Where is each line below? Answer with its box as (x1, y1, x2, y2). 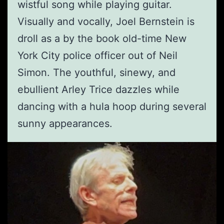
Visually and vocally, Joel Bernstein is (17, 15, 194, 28)
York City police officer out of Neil (17, 49, 177, 62)
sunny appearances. (17, 117, 112, 130)
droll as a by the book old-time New (17, 32, 186, 45)
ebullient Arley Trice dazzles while (17, 83, 179, 96)
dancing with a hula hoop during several (17, 100, 206, 113)
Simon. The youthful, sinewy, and (17, 66, 175, 79)
